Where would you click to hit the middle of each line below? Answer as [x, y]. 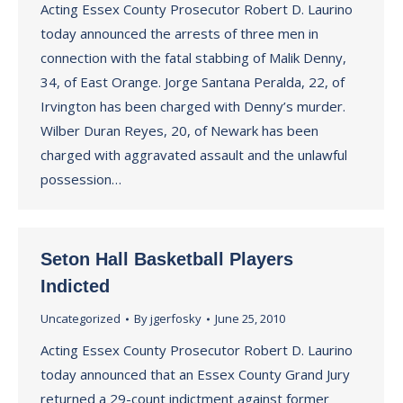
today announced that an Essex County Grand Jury [195, 374]
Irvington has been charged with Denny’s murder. [193, 106]
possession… [81, 179]
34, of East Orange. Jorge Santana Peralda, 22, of [193, 82]
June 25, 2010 [250, 318]
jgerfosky [176, 318]
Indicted [75, 286]
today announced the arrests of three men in [179, 33]
